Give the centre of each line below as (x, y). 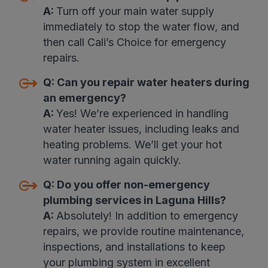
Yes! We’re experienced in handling (142, 114)
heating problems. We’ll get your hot (132, 145)
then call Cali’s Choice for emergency (134, 42)
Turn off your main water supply (135, 11)
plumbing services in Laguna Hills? (134, 200)
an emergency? (84, 98)
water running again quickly (110, 160)
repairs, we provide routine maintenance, (143, 232)
